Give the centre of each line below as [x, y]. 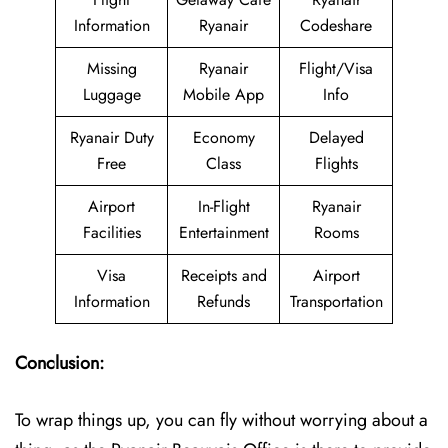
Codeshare [336, 25]
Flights [336, 163]
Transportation [336, 301]
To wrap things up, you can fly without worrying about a [221, 420]
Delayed [336, 137]
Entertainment [223, 232]
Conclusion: [59, 363]
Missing [111, 68]
